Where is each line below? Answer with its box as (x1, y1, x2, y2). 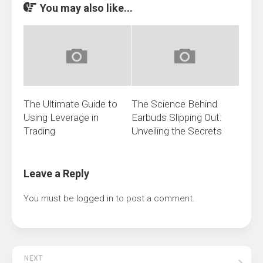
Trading (23, 125, 55, 137)
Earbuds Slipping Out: (131, 112, 222, 124)
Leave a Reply (23, 167, 89, 180)
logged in (76, 193, 113, 204)
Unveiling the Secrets (131, 125, 222, 137)
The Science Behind (131, 98, 217, 110)
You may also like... (40, 2, 133, 14)
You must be (23, 193, 76, 204)
